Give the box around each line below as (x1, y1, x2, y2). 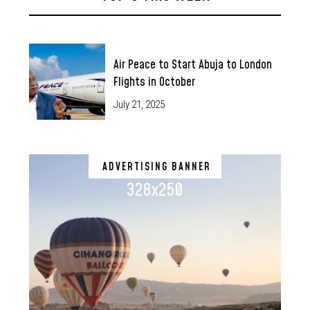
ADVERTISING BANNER (102, 159, 211, 174)
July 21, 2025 (113, 98, 165, 111)
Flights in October (113, 74, 195, 91)
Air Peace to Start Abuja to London (113, 57, 272, 74)
